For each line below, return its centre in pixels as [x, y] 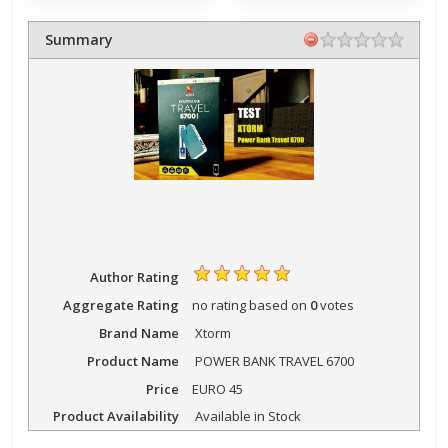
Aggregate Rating [120, 305]
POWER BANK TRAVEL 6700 [274, 360]
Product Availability [115, 416]
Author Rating [134, 277]
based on [277, 305]
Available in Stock [247, 416]
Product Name [132, 360]
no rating [218, 305]
